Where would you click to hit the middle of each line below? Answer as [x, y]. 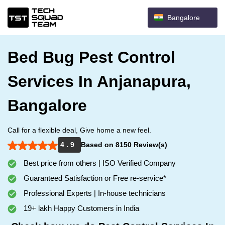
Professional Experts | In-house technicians [94, 193]
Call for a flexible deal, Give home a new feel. [79, 130]
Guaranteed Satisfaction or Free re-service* [94, 178]
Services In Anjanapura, [99, 81]
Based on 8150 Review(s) [124, 145]
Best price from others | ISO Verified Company [99, 163]
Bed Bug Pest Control [91, 57]
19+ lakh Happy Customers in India [80, 208]
